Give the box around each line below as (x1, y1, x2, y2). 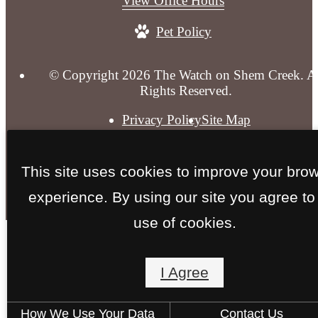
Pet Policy (156, 23, 212, 39)
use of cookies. (133, 214, 236, 231)
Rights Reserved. (140, 82, 233, 98)
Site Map (201, 112, 251, 128)
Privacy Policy (121, 112, 202, 128)
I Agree (160, 264, 209, 280)
